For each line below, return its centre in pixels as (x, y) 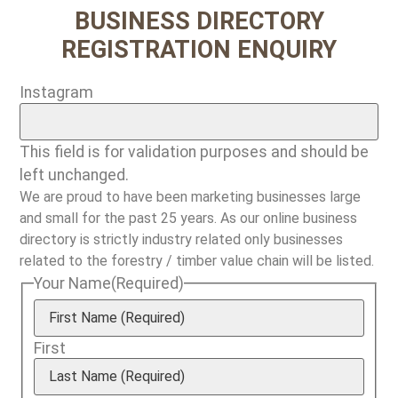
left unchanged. (75, 175)
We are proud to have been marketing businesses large (191, 196)
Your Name (73, 283)
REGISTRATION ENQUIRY (199, 49)
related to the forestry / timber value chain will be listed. (197, 260)
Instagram (57, 93)
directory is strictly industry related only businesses (182, 239)
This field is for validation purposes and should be (195, 151)
